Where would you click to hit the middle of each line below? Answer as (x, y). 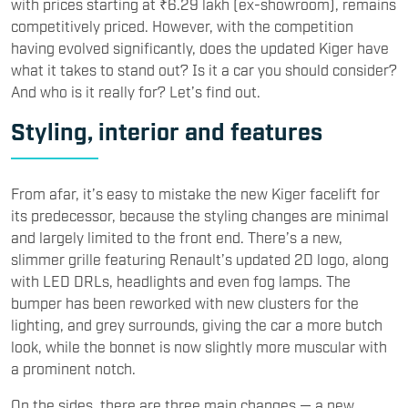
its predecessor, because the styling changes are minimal (200, 214)
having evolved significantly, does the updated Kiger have (200, 47)
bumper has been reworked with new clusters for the (185, 302)
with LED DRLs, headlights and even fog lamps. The (181, 280)
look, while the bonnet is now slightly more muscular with (199, 346)
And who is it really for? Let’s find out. (136, 91)
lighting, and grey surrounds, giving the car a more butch (197, 324)
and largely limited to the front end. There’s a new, (177, 236)
